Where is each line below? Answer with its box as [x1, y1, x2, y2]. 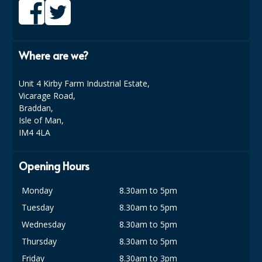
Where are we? [19, 47, 89, 63]
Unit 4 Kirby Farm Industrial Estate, [19, 77, 150, 89]
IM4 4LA [19, 126, 51, 138]
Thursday [22, 235, 57, 247]
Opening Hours [19, 158, 90, 173]
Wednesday [22, 218, 66, 230]
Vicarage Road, [19, 89, 76, 101]
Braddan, [19, 102, 54, 113]
